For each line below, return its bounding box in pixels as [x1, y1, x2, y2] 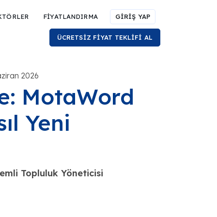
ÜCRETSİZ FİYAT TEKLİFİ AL [57, 33, 153, 41]
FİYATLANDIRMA [43, 13, 98, 20]
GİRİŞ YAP [115, 13, 150, 20]
